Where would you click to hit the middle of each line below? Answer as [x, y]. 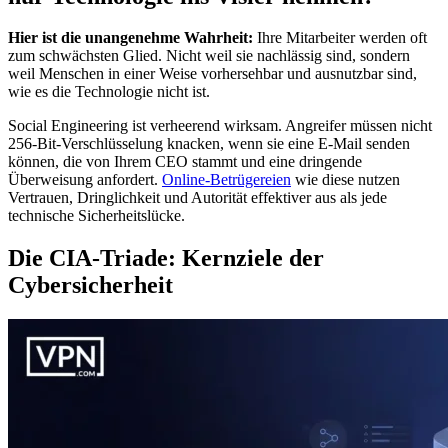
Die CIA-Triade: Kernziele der [166, 258]
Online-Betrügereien [226, 180]
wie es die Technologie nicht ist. [109, 92]
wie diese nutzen [345, 180]
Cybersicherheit [90, 285]
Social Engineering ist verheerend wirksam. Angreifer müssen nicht [220, 126]
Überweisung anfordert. [85, 180]
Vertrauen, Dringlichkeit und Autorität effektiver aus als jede [197, 198]
